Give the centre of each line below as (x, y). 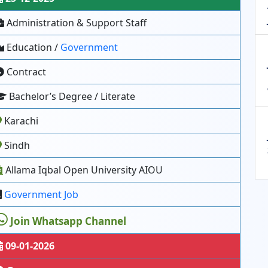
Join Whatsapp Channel (68, 221)
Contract (25, 72)
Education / (32, 47)
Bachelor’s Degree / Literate (71, 96)
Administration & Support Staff (75, 23)
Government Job (41, 194)
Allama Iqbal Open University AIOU (83, 170)
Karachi (20, 121)
